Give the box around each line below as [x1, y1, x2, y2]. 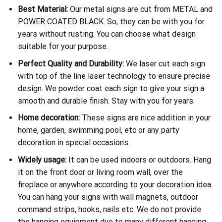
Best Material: [17, 4, 68, 14]
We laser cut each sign [123, 58, 205, 68]
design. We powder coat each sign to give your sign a [17, 83, 204, 93]
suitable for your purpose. [17, 42, 108, 52]
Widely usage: [17, 155, 66, 165]
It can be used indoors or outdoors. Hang [66, 155, 211, 165]
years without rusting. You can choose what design [17, 29, 196, 39]
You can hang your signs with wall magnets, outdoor [17, 192, 198, 202]
